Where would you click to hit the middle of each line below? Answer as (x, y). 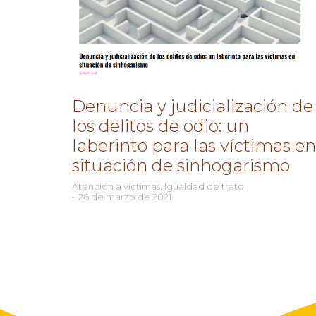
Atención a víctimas (116, 186)
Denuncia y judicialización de (193, 106)
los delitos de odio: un (160, 126)
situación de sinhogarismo (181, 165)
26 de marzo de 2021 (125, 196)
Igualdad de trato (204, 186)
